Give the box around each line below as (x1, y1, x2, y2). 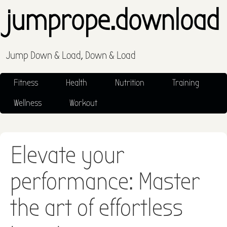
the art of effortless (10, 194, 183, 222)
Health (66, 77, 88, 88)
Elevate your (11, 141, 125, 170)
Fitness (14, 77, 39, 88)
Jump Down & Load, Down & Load (6, 49, 136, 61)
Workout (69, 97, 98, 108)
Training (172, 77, 199, 88)
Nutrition (115, 77, 145, 88)
